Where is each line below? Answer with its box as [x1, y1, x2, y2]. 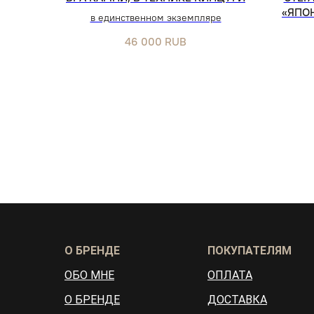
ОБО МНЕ [64, 268, 114, 282]
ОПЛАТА [207, 268, 252, 282]
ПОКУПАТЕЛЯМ [207, 244, 292, 258]
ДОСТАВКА [207, 293, 267, 307]
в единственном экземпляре [90, 11, 221, 24]
